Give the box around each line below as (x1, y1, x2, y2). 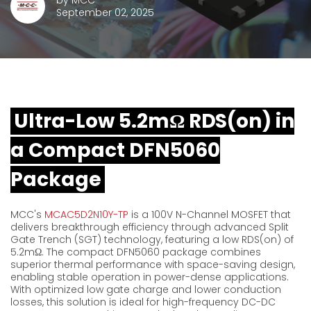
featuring (165, 233, 212, 246)
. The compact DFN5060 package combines (42, 245, 261, 259)
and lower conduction (171, 283, 281, 296)
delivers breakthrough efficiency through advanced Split (10, 220, 289, 234)
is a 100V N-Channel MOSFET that (128, 208, 291, 221)
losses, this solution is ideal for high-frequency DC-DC (10, 295, 276, 309)
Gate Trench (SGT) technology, (10, 233, 165, 246)
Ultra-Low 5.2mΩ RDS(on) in (14, 108, 295, 135)
